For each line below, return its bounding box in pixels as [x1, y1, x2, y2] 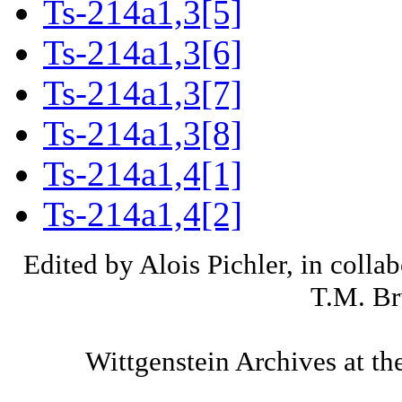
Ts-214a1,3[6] [43, 33, 242, 73]
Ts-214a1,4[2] [43, 195, 242, 234]
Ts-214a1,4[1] [43, 154, 242, 194]
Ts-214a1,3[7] [43, 74, 242, 113]
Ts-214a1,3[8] [43, 114, 242, 153]
